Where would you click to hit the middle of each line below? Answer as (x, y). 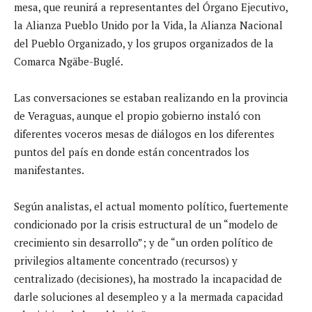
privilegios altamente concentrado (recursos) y (126, 260)
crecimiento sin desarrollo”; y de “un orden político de (143, 242)
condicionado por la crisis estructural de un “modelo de (146, 224)
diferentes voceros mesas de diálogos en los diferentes (144, 133)
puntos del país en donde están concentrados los (132, 151)
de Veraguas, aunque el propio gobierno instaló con (137, 115)
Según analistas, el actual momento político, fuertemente (151, 206)
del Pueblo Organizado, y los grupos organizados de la (144, 43)
